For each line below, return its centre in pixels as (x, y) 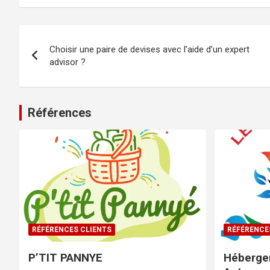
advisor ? (67, 62)
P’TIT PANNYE (65, 257)
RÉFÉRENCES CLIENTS (72, 229)
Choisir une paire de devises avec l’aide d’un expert (149, 49)
